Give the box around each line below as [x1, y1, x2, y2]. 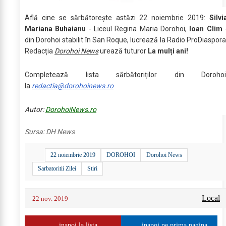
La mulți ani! [148, 46, 188, 55]
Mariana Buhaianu [25, 24, 89, 33]
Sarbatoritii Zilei [38, 164, 76, 172]
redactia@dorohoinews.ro [32, 81, 114, 90]
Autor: [25, 105, 45, 114]
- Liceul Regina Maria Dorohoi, [88, 24, 190, 33]
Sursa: [25, 127, 46, 136]
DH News [46, 127, 75, 136]
